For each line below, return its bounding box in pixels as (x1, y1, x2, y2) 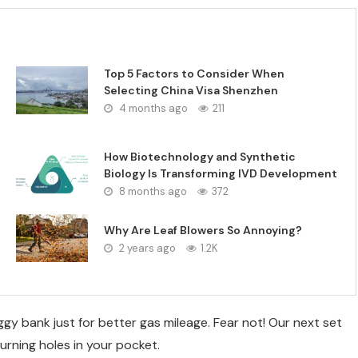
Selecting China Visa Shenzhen (104, 83, 279, 98)
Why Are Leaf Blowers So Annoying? (104, 223, 303, 238)
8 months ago (117, 185, 188, 199)
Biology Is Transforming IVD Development (104, 166, 338, 181)
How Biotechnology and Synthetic (104, 149, 296, 165)
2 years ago (117, 241, 177, 256)
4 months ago (117, 101, 189, 116)
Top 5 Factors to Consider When (104, 66, 285, 82)
